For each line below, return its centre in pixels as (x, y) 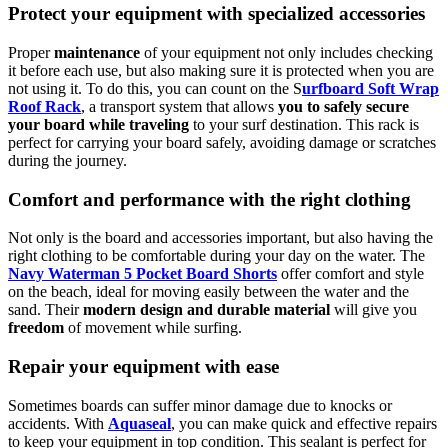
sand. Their (45, 310)
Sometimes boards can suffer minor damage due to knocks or (200, 405)
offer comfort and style (350, 274)
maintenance (97, 52)
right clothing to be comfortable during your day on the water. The (216, 256)
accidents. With (58, 423)
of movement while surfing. (153, 328)
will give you (375, 310)
